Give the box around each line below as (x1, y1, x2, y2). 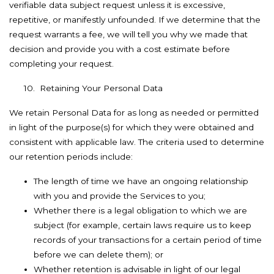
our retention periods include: (9, 152, 133, 161)
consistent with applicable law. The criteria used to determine (9, 137, 264, 147)
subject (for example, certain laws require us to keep (34, 220, 251, 230)
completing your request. (9, 59, 114, 68)
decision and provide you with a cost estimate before (9, 44, 230, 54)
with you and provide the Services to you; (34, 191, 206, 201)
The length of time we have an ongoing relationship (34, 176, 248, 186)
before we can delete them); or (34, 250, 163, 259)
